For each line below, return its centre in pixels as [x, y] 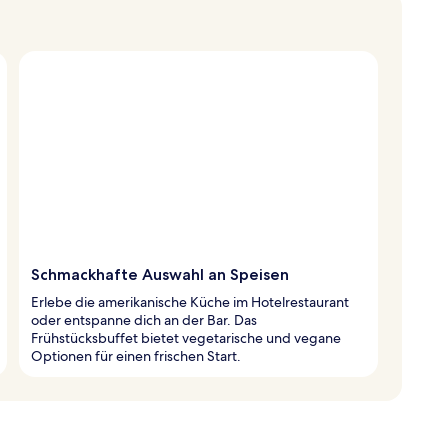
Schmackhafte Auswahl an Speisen [160, 274]
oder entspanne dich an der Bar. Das [144, 319]
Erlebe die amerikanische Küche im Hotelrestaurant [190, 301]
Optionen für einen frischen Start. [136, 355]
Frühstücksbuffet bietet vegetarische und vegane [186, 337]
